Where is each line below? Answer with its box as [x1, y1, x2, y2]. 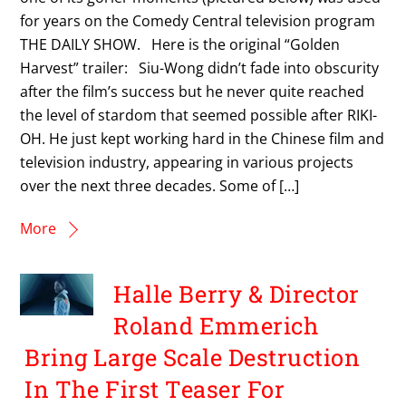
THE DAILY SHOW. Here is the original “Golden [20, 34, 341, 55]
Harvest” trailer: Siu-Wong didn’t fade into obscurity [20, 58, 380, 79]
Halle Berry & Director [113, 277, 360, 309]
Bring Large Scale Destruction [24, 341, 361, 372]
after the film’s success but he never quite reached [20, 82, 365, 102]
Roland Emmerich [113, 309, 319, 341]
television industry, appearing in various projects [20, 152, 354, 173]
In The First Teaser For [24, 372, 285, 404]
